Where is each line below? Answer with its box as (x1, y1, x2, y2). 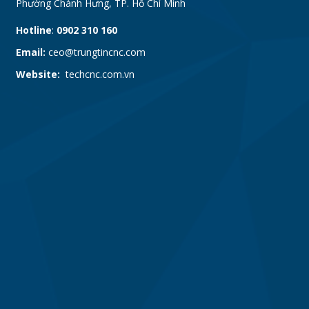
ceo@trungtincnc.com (45, 46, 146, 59)
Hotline (15, 23, 52, 37)
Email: (15, 46, 46, 59)
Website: (15, 68, 60, 81)
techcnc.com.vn (59, 68, 134, 81)
